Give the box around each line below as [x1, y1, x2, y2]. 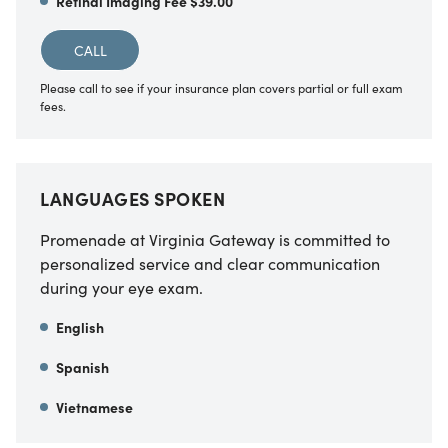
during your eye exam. [40, 275, 203, 298]
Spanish [56, 356, 109, 377]
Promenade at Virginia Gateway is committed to [40, 227, 390, 250]
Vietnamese [56, 396, 133, 417]
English [56, 316, 104, 337]
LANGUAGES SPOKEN [40, 185, 225, 211]
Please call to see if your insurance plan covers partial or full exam [40, 78, 403, 96]
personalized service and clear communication [40, 251, 380, 274]
